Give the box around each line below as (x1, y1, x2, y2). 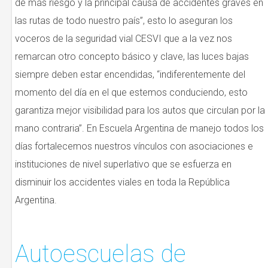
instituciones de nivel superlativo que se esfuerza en (15, 159, 232, 170)
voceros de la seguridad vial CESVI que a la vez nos (15, 33, 232, 45)
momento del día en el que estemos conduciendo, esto (15, 87, 248, 99)
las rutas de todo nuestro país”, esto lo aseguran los (15, 15, 233, 27)
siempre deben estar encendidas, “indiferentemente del (15, 69, 245, 81)
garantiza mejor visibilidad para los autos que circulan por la (15, 105, 265, 117)
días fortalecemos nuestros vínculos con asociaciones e (15, 141, 253, 153)
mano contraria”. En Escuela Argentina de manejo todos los (15, 123, 264, 135)
